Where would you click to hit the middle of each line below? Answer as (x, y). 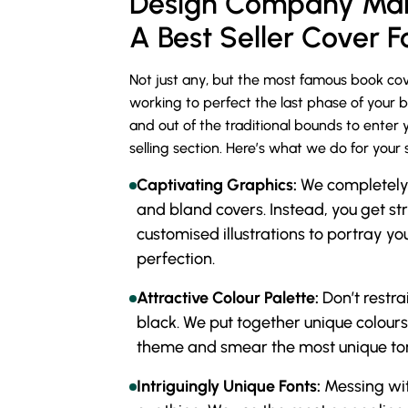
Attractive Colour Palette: (228, 297)
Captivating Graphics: (217, 184)
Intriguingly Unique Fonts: (229, 386)
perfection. (176, 258)
